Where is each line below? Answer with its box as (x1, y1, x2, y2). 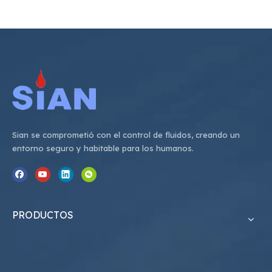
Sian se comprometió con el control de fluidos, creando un (12, 129, 240, 140)
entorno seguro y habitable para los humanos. (12, 143, 194, 153)
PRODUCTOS (12, 208, 73, 221)
